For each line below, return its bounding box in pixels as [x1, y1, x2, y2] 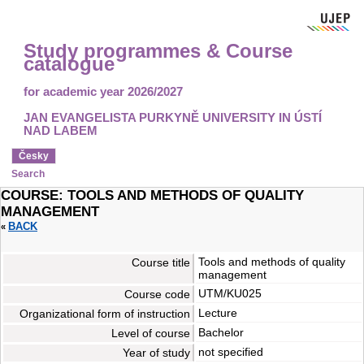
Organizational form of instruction [19, 307, 190, 321]
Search [11, 168, 45, 180]
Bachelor [198, 326, 244, 340]
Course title [132, 256, 190, 270]
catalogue [23, 53, 115, 75]
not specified [198, 345, 263, 359]
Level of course [111, 327, 190, 340]
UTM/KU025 [198, 287, 262, 301]
